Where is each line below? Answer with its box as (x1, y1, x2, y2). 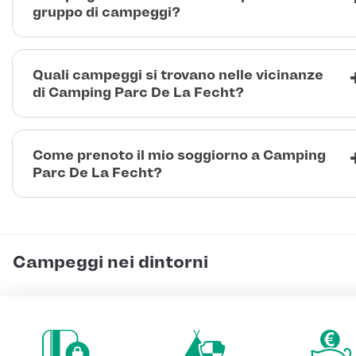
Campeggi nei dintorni (13, 252, 208, 273)
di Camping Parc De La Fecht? (33, 84, 244, 101)
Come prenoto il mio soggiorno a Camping (33, 147, 326, 164)
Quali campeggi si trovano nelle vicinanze (33, 67, 323, 83)
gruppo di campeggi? (33, 4, 180, 21)
